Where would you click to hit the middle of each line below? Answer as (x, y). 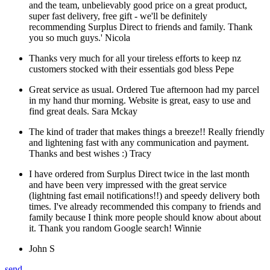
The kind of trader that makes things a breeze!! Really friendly (147, 132)
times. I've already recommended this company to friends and (145, 207)
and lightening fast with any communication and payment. (139, 143)
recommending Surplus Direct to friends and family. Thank (141, 27)
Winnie (188, 228)
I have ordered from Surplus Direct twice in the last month (139, 174)
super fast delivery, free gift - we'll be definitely (118, 16)
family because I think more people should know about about (145, 218)
